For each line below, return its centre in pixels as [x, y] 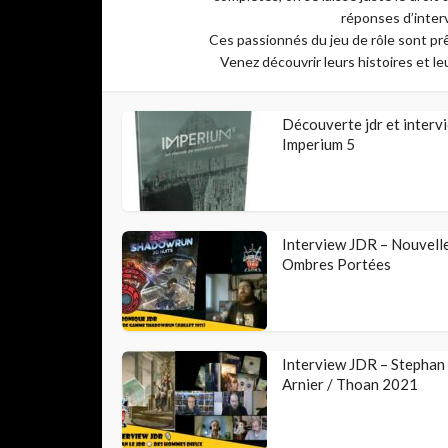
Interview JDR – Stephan [363, 364]
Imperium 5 [318, 144]
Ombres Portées [336, 264]
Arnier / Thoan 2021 [350, 384]
